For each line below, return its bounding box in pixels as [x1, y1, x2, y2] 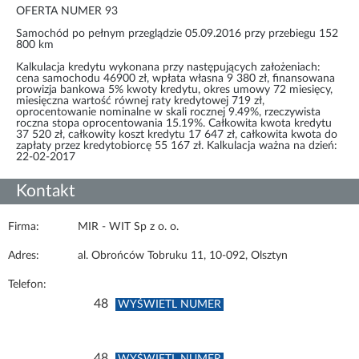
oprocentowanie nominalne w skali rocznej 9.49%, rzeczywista [16, 107, 321, 119]
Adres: [8, 250, 39, 262]
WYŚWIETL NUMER [118, 299, 221, 311]
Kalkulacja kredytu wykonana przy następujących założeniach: [16, 62, 321, 74]
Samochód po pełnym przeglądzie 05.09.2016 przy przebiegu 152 [16, 28, 338, 40]
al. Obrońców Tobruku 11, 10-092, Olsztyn [78, 250, 288, 262]
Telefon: [8, 279, 46, 291]
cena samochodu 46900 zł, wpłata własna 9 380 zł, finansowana [16, 73, 335, 85]
